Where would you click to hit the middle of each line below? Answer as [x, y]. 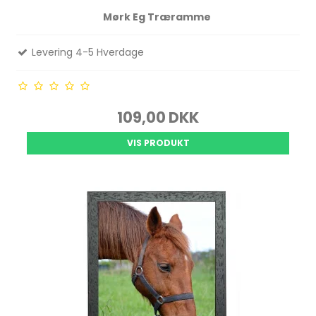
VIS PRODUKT [158, 143]
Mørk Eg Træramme [158, 17]
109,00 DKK [158, 118]
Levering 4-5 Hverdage [87, 53]
